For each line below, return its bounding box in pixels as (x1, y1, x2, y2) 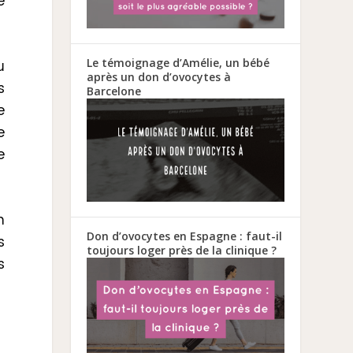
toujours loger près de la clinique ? (87, 242, 277, 258)
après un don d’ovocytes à (87, 69, 232, 84)
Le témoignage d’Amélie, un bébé (87, 54, 270, 70)
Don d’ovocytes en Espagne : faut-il (87, 228, 283, 243)
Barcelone (87, 83, 142, 98)
